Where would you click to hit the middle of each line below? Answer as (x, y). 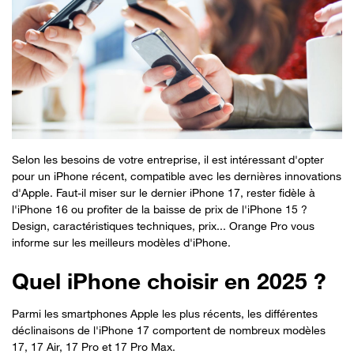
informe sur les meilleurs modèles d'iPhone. (121, 242)
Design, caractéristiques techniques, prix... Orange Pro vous (163, 225)
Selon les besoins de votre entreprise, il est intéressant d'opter (168, 159)
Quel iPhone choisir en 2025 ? (169, 281)
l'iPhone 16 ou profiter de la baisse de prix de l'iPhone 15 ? (160, 209)
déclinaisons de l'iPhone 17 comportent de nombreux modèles (169, 330)
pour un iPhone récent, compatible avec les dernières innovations (177, 175)
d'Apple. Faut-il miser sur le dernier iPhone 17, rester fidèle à (164, 192)
